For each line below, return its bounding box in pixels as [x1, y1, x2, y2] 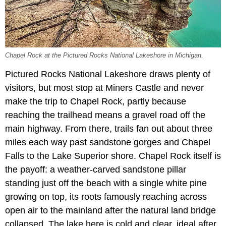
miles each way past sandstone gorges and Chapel [5, 137, 210, 148]
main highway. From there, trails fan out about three [5, 124, 212, 134]
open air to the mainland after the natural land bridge [5, 205, 216, 216]
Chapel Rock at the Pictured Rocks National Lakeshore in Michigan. [5, 52, 203, 60]
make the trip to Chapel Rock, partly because [5, 96, 186, 107]
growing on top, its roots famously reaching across [5, 192, 207, 202]
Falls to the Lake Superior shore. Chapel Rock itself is [5, 151, 221, 161]
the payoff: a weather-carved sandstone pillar [5, 164, 186, 175]
